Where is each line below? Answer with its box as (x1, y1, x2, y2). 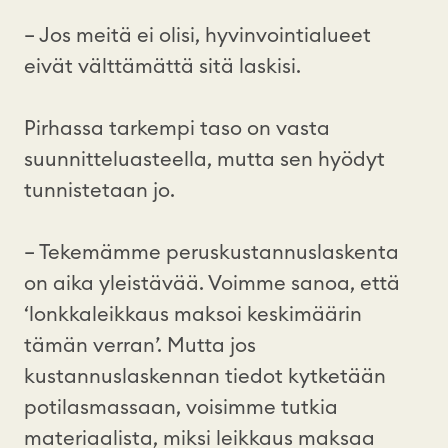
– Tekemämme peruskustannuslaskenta (24, 242, 399, 263)
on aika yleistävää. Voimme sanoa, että (24, 273, 400, 294)
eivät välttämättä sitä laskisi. (24, 56, 306, 77)
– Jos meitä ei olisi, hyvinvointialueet (24, 25, 371, 46)
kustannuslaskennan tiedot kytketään (24, 366, 386, 387)
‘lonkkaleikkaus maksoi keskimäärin (24, 304, 362, 325)
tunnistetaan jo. (24, 180, 180, 201)
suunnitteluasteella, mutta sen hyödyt (24, 149, 385, 170)
